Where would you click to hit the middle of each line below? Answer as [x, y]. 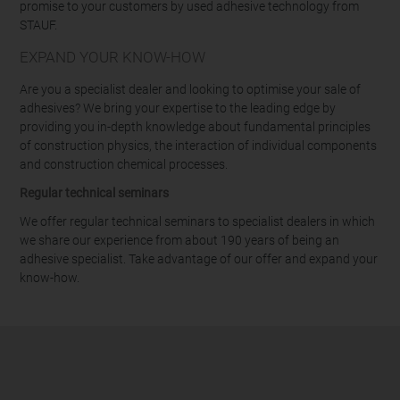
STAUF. [39, 25]
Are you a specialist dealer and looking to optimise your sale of [191, 90]
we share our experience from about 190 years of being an [180, 241]
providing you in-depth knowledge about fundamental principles [196, 128]
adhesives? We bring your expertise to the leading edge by [178, 109]
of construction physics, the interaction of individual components [199, 146]
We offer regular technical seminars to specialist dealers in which [198, 222]
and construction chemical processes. [124, 165]
